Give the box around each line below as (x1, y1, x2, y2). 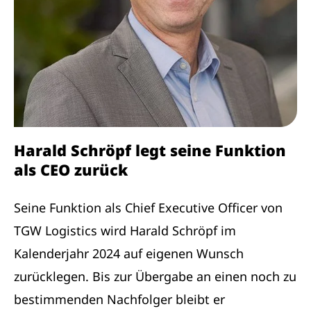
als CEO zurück (14, 159, 128, 180)
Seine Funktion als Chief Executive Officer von (14, 199, 283, 216)
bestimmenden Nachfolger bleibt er (14, 290, 225, 308)
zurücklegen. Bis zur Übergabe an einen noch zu (14, 267, 296, 285)
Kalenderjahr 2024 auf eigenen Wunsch (14, 244, 244, 262)
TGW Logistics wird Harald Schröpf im (14, 221, 236, 239)
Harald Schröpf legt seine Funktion (14, 140, 286, 160)
